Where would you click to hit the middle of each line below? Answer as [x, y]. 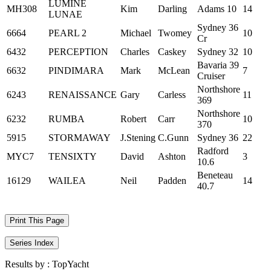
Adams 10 [217, 9]
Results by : [28, 264]
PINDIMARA [76, 70]
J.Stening [138, 138]
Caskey [172, 52]
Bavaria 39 [218, 65]
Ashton [172, 156]
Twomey [175, 33]
